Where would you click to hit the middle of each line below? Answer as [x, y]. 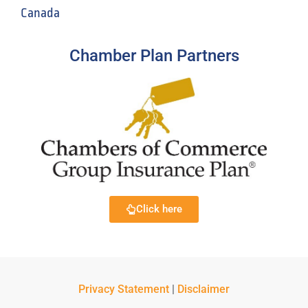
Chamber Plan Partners [154, 55]
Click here [159, 209]
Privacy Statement [124, 289]
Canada [40, 13]
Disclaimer [203, 289]
